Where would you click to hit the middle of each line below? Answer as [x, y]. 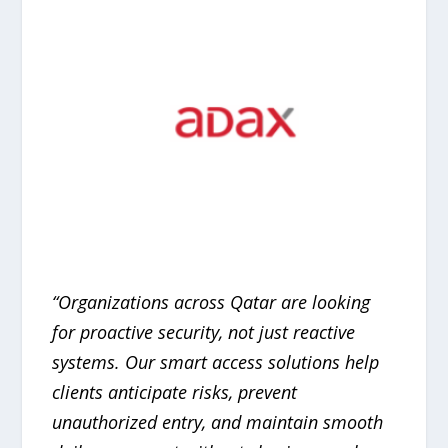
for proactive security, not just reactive [204, 331]
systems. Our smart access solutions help [216, 361]
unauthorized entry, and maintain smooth [218, 421]
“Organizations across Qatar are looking [211, 301]
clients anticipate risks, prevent [175, 391]
